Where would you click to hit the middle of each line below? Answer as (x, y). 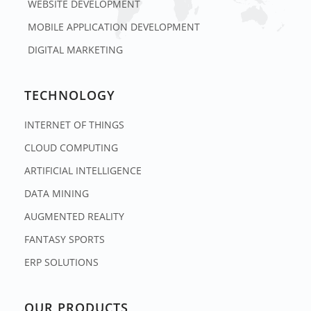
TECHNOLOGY (70, 95)
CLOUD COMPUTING (71, 148)
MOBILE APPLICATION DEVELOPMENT (114, 27)
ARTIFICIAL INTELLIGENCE (83, 171)
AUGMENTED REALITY (74, 217)
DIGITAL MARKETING (75, 50)
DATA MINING (57, 194)
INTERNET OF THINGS (74, 125)
